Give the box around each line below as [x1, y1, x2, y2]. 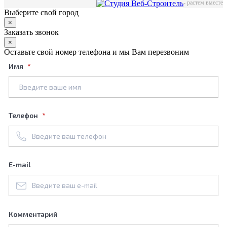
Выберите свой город [4, 8, 79, 17]
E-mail [8, 160, 31, 169]
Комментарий [8, 209, 58, 218]
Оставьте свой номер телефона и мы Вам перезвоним [4, 47, 189, 56]
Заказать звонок [4, 27, 59, 36]
